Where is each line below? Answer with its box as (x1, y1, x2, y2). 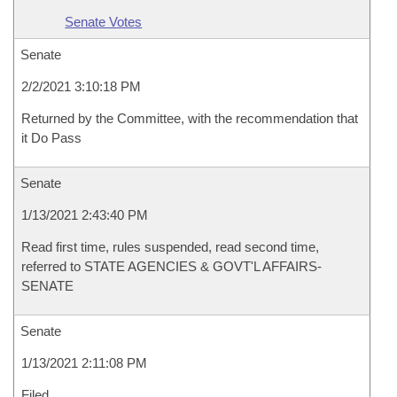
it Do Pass (21, 130, 82, 145)
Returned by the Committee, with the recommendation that (21, 111, 358, 126)
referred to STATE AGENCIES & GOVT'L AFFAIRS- (21, 259, 322, 274)
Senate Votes (65, 14, 143, 29)
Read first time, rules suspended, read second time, (21, 239, 319, 254)
